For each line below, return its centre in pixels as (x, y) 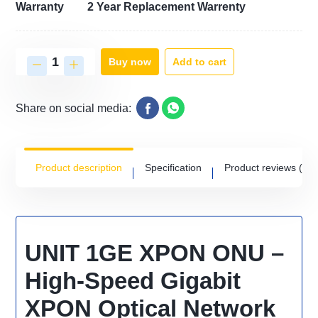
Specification (174, 168)
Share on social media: (74, 108)
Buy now (130, 62)
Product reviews (262, 168)
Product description (79, 168)
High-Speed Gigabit (133, 281)
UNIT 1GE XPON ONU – (155, 253)
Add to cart (200, 61)
